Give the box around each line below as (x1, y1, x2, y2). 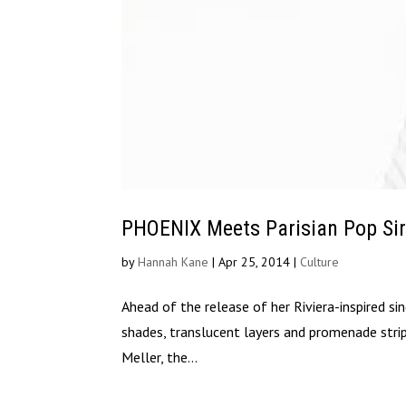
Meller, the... (121, 347, 198, 366)
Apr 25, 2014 (218, 253, 291, 270)
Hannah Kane (138, 253, 209, 270)
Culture (300, 253, 340, 270)
